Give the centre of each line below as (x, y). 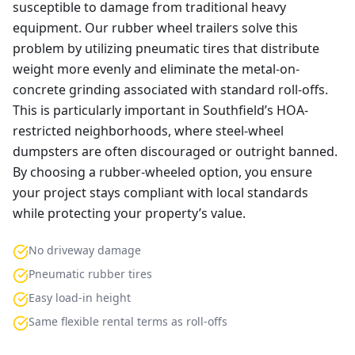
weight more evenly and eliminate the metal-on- (156, 69)
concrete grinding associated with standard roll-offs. (170, 90)
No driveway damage (85, 250)
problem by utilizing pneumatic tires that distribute (166, 48)
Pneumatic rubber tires (90, 274)
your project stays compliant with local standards (160, 193)
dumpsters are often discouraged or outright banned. (175, 151)
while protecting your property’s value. (129, 213)
